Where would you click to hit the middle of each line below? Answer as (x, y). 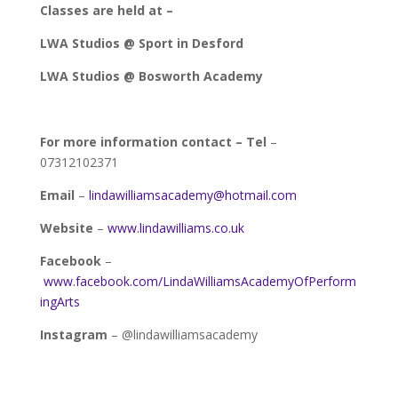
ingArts (60, 301)
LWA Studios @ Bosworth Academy (151, 76)
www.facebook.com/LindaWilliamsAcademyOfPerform (199, 281)
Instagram (73, 334)
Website (66, 227)
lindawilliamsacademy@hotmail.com (192, 195)
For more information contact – (143, 141)
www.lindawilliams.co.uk (175, 227)
